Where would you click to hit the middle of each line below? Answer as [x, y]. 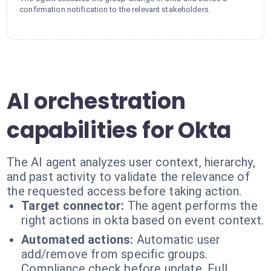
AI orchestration [96, 101]
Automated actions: [77, 240]
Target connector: [73, 206]
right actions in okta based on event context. [143, 220]
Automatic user [178, 240]
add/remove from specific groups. [115, 254]
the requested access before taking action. [124, 191]
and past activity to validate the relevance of [128, 177]
